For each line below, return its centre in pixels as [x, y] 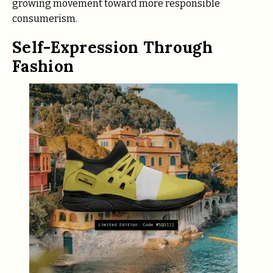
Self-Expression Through [112, 48]
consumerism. [45, 19]
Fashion [43, 66]
